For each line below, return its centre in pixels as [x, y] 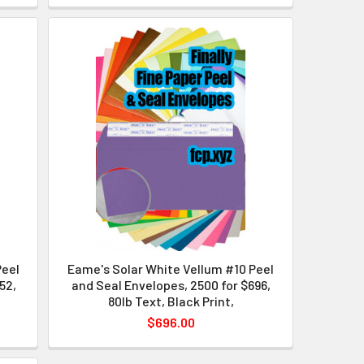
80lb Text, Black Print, [171, 301]
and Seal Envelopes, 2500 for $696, [171, 285]
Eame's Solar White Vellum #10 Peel [171, 269]
